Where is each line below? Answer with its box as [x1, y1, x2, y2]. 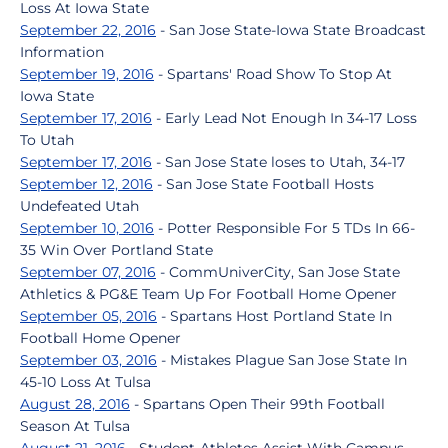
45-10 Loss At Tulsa [20, 373, 151, 391]
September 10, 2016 [20, 219, 154, 237]
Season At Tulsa [20, 417, 130, 435]
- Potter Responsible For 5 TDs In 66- [154, 219, 415, 237]
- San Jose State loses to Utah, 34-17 [152, 153, 405, 171]
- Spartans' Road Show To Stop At [154, 65, 392, 83]
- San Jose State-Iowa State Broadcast [156, 21, 426, 39]
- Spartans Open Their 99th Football [130, 395, 385, 413]
